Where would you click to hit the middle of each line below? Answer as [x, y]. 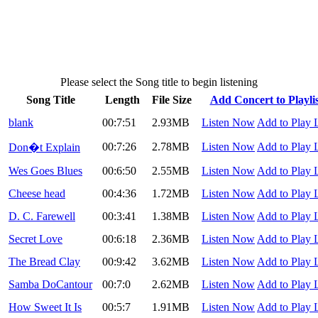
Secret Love [35, 239]
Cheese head [37, 194]
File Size [172, 100]
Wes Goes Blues [45, 171]
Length [122, 100]
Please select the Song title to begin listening [159, 82]
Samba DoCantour [50, 285]
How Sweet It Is [45, 307]
